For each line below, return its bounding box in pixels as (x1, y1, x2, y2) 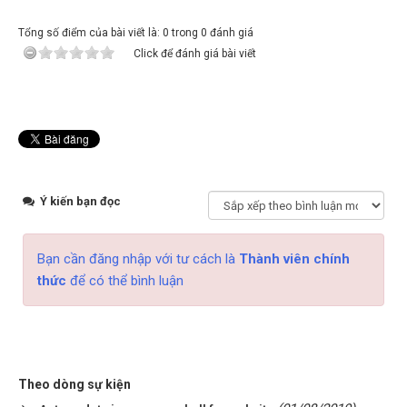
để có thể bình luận (66, 273, 184, 290)
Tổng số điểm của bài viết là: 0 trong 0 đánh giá (18, 26, 253, 40)
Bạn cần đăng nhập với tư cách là (37, 251, 239, 268)
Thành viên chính (239, 251, 350, 268)
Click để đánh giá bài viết (134, 47, 256, 61)
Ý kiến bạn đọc (37, 194, 121, 209)
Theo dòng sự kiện (18, 377, 131, 392)
